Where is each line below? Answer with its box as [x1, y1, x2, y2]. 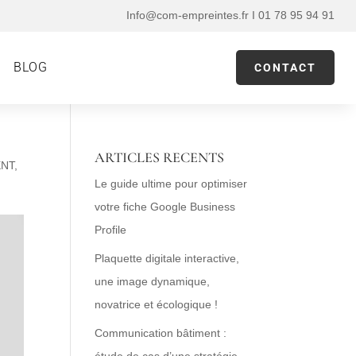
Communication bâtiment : [95, 326, 227, 339]
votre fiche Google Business [95, 199, 236, 213]
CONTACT [254, 60, 317, 74]
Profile [95, 222, 127, 236]
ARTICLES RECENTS [95, 148, 225, 166]
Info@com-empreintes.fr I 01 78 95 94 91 [126, 9, 335, 22]
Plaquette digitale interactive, [95, 251, 240, 265]
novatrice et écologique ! [95, 297, 219, 311]
